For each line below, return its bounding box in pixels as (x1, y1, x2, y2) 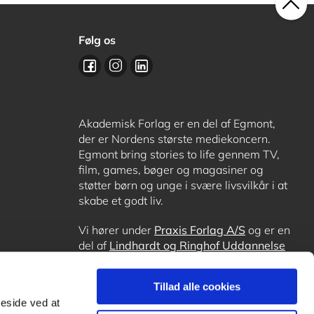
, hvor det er (232, 254, 292, 268)
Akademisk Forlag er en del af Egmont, (78, 116, 275, 130)
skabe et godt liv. (78, 193, 163, 207)
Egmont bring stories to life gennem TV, (78, 147, 280, 161)
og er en (245, 223, 290, 237)
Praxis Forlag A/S (154, 223, 245, 237)
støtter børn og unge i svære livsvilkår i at (78, 178, 287, 192)
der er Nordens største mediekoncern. (78, 132, 271, 146)
